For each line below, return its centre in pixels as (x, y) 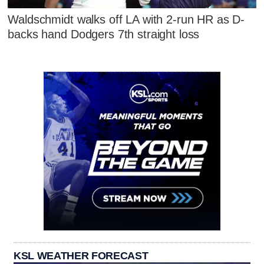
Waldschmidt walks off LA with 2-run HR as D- (126, 20)
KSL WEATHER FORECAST (81, 255)
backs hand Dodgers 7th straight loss (104, 34)
